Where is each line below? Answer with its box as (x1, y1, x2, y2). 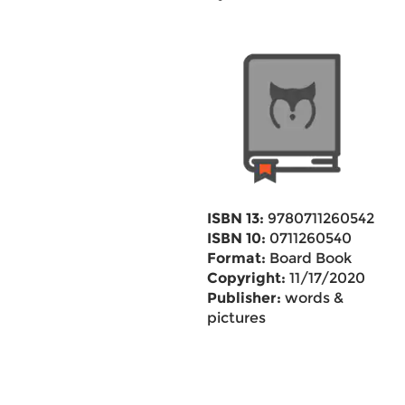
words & (280, 289, 344, 306)
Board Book (265, 250, 352, 267)
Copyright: (206, 269, 286, 287)
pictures (206, 309, 266, 326)
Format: (206, 250, 266, 267)
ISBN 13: (206, 210, 264, 227)
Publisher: (206, 289, 281, 306)
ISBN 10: (206, 230, 266, 247)
